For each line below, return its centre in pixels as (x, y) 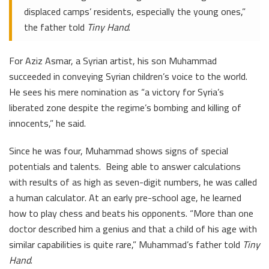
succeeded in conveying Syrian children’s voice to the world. (128, 76)
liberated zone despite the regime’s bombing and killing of (125, 107)
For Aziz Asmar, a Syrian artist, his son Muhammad (113, 60)
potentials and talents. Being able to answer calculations (125, 166)
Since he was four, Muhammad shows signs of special (119, 150)
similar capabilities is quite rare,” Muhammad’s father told (126, 244)
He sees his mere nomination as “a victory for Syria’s (116, 92)
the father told (56, 27)
